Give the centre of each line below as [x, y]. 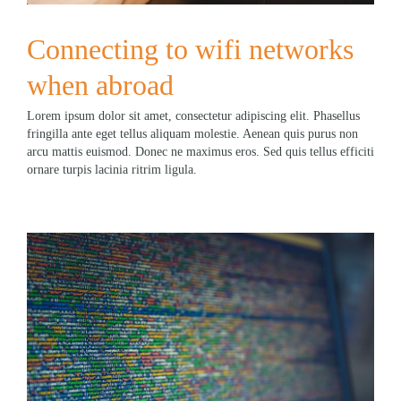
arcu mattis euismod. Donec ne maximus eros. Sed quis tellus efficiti [200, 151]
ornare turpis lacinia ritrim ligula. [112, 169]
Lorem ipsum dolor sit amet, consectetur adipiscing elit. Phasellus [193, 115]
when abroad [100, 85]
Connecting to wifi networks [190, 49]
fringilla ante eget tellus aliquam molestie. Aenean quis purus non [192, 133]
